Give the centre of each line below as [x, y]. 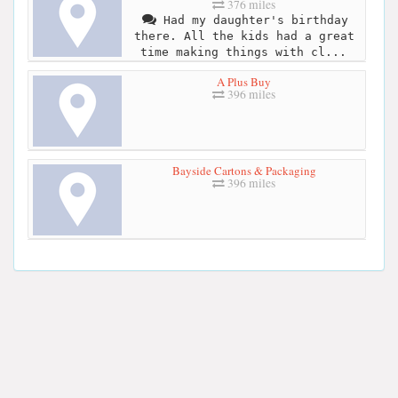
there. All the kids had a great [244, 36]
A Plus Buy [244, 81]
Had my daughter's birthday [252, 20]
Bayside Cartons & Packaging [244, 170]
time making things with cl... [243, 52]
